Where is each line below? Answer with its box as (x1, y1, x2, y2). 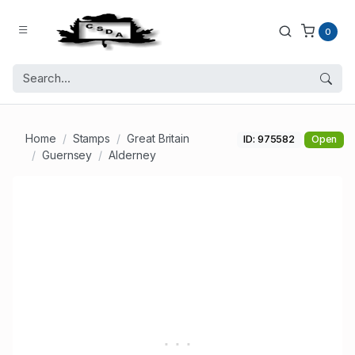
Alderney (109, 148, 156, 162)
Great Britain (127, 132, 190, 146)
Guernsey (41, 148, 93, 162)
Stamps (72, 132, 111, 146)
